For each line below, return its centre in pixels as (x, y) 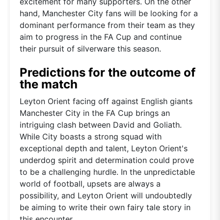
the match (49, 84)
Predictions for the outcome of (108, 72)
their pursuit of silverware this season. (90, 48)
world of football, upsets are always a (90, 183)
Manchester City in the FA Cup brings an (95, 113)
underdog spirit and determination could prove (107, 160)
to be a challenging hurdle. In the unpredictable (107, 172)
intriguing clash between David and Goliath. (101, 124)
